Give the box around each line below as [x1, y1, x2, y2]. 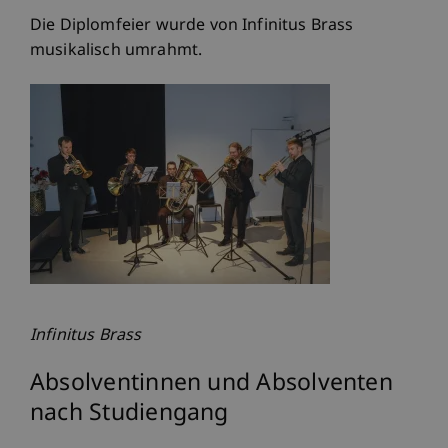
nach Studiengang [30, 398, 229, 429]
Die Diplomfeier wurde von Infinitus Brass [30, 15, 354, 37]
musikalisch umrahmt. [30, 40, 203, 62]
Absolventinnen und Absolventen [30, 368, 393, 399]
